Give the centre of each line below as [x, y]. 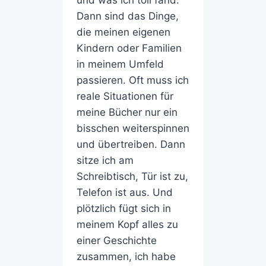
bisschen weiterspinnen [133, 129]
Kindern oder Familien [129, 48]
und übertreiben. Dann [131, 145]
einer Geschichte [116, 241]
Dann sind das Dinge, [127, 16]
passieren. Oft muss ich [132, 80]
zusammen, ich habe [126, 257]
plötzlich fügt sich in [123, 209]
